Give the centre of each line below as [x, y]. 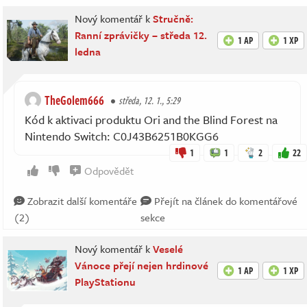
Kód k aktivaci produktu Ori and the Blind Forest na [151, 120]
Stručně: [173, 19]
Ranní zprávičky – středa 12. [141, 35]
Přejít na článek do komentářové [224, 201]
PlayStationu [106, 282]
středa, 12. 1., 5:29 [149, 100]
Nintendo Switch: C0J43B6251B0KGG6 [122, 136]
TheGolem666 [74, 100]
